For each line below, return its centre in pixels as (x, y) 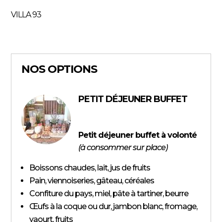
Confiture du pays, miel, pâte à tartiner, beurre (109, 193)
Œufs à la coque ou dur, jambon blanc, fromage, (113, 206)
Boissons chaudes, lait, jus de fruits (90, 167)
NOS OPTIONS (59, 69)
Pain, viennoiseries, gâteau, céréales (92, 180)
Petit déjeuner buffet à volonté (138, 135)
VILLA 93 (26, 14)
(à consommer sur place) (123, 147)
